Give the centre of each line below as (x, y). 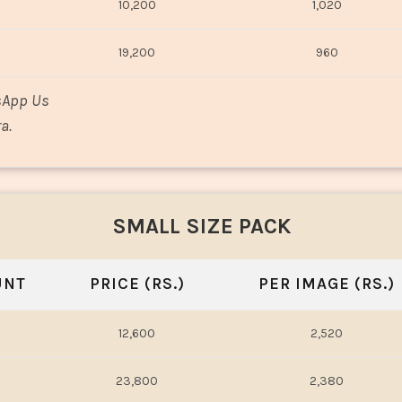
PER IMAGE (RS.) (327, 284)
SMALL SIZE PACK (201, 227)
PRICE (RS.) (137, 284)
